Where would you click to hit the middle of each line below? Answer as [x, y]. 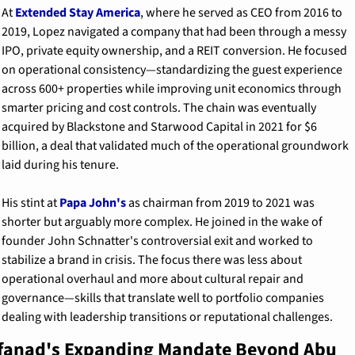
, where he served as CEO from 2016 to [241, 12]
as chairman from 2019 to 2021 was [220, 202]
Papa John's [92, 202]
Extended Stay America [77, 12]
